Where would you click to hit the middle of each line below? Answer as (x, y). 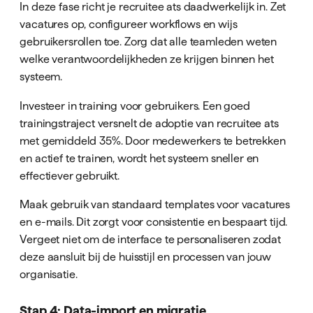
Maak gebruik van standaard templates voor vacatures (155, 204)
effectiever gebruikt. (70, 175)
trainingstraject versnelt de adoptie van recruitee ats (149, 123)
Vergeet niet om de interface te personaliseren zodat (151, 239)
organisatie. (49, 274)
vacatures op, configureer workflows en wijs (129, 24)
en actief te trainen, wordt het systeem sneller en (139, 158)
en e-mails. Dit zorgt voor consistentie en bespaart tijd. (154, 221)
